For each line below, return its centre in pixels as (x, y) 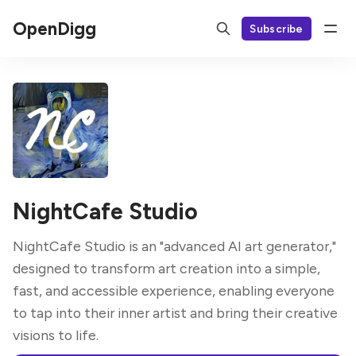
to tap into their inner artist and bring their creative (175, 313)
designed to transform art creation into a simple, (166, 268)
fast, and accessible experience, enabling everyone (174, 290)
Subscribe (277, 28)
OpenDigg (54, 29)
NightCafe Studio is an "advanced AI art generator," (174, 246)
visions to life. (56, 335)
